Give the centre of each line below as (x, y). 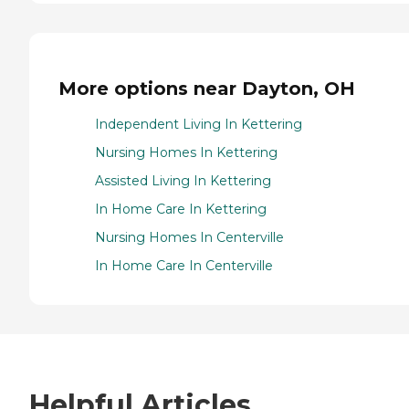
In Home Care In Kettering (181, 209)
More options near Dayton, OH (207, 88)
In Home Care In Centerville (184, 265)
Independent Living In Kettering (199, 124)
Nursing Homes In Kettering (186, 152)
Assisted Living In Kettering (183, 180)
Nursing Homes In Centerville (189, 237)
